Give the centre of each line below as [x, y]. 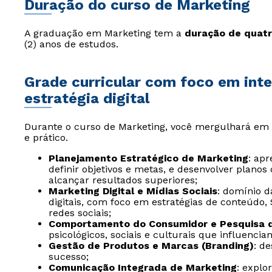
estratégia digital [87, 98]
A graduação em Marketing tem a [104, 33]
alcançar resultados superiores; [123, 180]
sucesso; [69, 257]
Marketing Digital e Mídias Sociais [133, 191]
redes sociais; [80, 213]
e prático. [46, 138]
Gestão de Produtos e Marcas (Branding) [151, 246]
